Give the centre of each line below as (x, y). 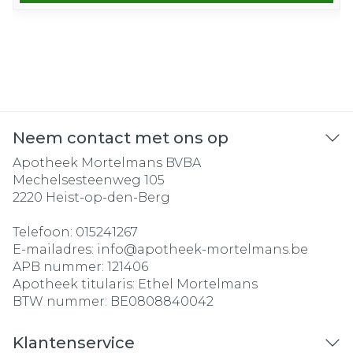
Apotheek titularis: (75, 284)
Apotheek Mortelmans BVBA (107, 163)
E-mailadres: (55, 249)
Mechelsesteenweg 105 (89, 180)
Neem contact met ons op (121, 138)
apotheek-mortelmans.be (223, 249)
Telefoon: (44, 232)
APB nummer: (60, 267)
